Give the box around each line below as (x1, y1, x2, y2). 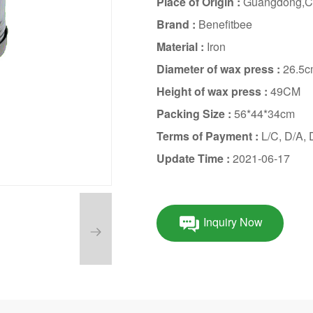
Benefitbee (198, 15, 252, 32)
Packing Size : (156, 105, 234, 122)
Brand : (156, 15, 198, 32)
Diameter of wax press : (156, 60, 283, 77)
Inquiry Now (203, 213, 263, 230)
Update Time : (156, 150, 233, 166)
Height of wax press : (156, 82, 270, 99)
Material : (156, 38, 207, 54)
